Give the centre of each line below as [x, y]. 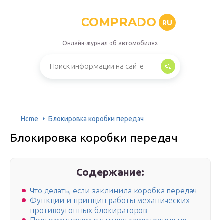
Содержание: [110, 172]
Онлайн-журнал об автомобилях [110, 43]
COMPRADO [119, 22]
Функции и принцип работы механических [110, 201]
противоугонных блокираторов [89, 210]
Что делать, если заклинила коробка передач [113, 191]
